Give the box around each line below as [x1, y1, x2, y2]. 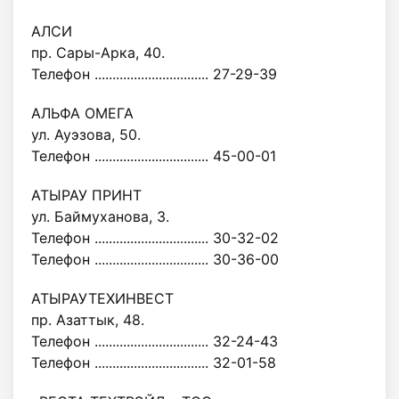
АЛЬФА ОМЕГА [31, 104, 134, 122]
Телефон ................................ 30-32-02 [31, 229, 279, 247]
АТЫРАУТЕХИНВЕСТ [31, 289, 174, 307]
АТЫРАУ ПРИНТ [31, 186, 142, 204]
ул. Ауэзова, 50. [31, 126, 141, 143]
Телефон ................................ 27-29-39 [31, 65, 277, 83]
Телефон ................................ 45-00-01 [31, 147, 276, 165]
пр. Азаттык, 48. [31, 311, 144, 329]
